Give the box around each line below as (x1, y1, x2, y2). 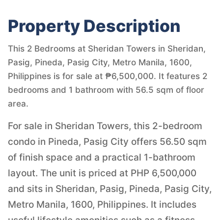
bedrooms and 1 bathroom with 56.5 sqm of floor (8, 85, 204, 95)
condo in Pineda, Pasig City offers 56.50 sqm (8, 136, 207, 148)
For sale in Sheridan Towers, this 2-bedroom (8, 120, 202, 132)
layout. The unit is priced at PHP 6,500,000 (8, 167, 196, 179)
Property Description (8, 16, 181, 36)
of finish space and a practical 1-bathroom (8, 152, 195, 164)
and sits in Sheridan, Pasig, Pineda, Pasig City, (8, 183, 212, 195)
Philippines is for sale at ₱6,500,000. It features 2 (8, 71, 207, 82)
